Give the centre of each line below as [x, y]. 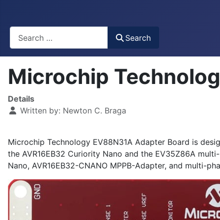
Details [21, 99]
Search [138, 38]
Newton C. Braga [95, 111]
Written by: [40, 111]
